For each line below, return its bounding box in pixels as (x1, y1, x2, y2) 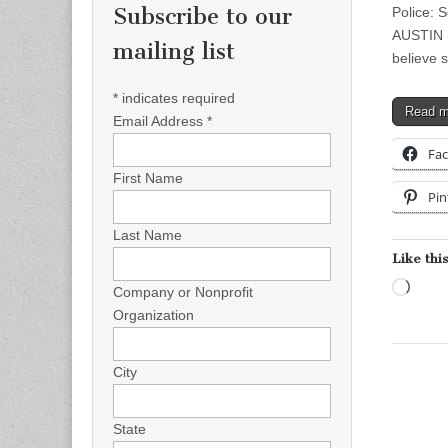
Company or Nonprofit (113, 283, 253, 300)
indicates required (118, 89, 235, 106)
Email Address (113, 112, 207, 129)
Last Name (113, 226, 182, 243)
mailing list (113, 38, 235, 66)
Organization (113, 306, 194, 323)
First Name (113, 169, 183, 186)
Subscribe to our (113, 3, 292, 31)
